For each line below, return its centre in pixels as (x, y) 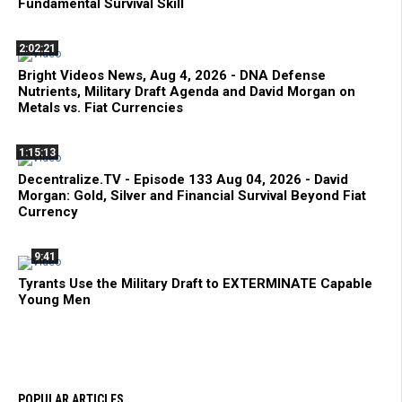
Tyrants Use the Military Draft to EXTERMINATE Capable (195, 283)
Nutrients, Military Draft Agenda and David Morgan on (187, 91)
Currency (48, 211)
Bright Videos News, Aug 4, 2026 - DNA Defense (172, 75)
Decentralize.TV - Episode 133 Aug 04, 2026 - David (183, 179)
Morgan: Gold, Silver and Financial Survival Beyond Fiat (192, 195)
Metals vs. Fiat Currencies (100, 107)
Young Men (54, 299)
